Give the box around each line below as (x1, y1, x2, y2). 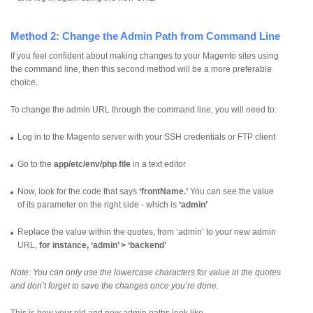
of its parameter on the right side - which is (17, 199, 179, 210)
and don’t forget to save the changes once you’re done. (10, 280, 219, 291)
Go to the (17, 159, 54, 169)
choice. (10, 77, 38, 87)
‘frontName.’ (139, 186, 188, 196)
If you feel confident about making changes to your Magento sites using (10, 50, 279, 61)
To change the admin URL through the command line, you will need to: (10, 104, 277, 115)
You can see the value (188, 186, 274, 196)
